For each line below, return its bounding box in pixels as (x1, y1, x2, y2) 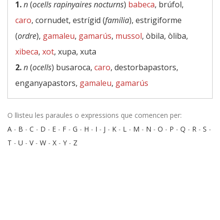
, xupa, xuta (54, 46, 96, 57)
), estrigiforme (129, 15, 182, 26)
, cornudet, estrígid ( (31, 15, 105, 26)
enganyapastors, (15, 78, 80, 88)
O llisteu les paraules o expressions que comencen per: (7, 110, 182, 120)
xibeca (15, 46, 38, 57)
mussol (115, 30, 142, 41)
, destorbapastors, (110, 62, 178, 73)
